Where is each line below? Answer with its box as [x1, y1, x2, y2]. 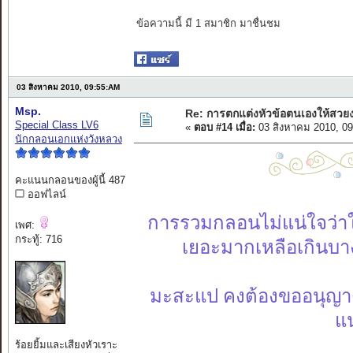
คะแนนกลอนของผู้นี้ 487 [14, 174, 125, 187]
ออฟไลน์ [24, 188, 66, 201]
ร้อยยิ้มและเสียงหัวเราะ [14, 339, 117, 351]
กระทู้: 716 [14, 233, 62, 246]
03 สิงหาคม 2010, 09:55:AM [16, 83, 120, 92]
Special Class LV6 [14, 119, 98, 132]
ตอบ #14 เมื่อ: [193, 121, 255, 134]
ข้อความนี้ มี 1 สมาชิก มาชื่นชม [136, 17, 281, 30]
